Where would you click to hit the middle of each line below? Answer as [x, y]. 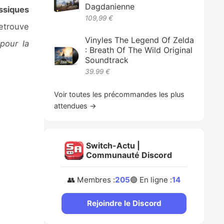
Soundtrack [107, 60]
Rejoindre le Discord [124, 203]
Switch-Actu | [113, 146]
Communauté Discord [129, 155]
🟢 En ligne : [151, 180]
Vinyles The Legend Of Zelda [140, 40]
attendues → [75, 106]
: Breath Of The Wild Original [139, 50]
